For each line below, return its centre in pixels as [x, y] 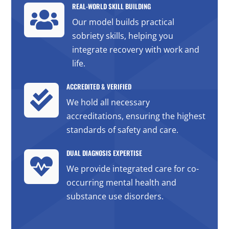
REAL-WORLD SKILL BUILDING [111, 6]
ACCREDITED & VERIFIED [99, 87]
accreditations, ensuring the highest [136, 116]
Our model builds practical [123, 22]
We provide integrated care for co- [132, 169]
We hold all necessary [108, 102]
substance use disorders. [115, 197]
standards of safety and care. [122, 130]
